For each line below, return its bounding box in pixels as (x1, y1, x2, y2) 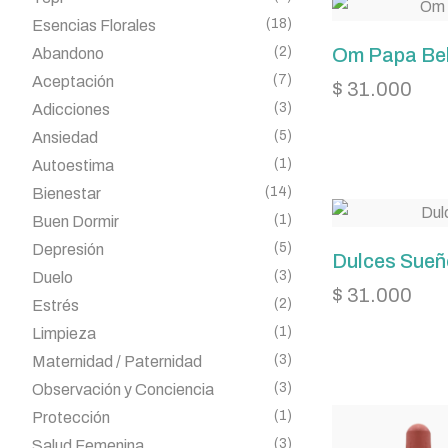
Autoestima (32, 157, 114, 174)
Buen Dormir (32, 213, 119, 230)
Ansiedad (32, 129, 98, 146)
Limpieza (32, 325, 96, 342)
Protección (32, 409, 110, 426)
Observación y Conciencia (32, 381, 214, 398)
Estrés (32, 297, 79, 314)
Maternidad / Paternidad (32, 353, 202, 370)
